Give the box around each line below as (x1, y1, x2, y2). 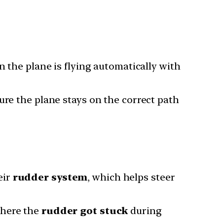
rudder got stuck (41, 204, 128, 217)
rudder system (12, 171, 88, 183)
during (128, 204, 162, 217)
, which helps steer (87, 171, 175, 183)
